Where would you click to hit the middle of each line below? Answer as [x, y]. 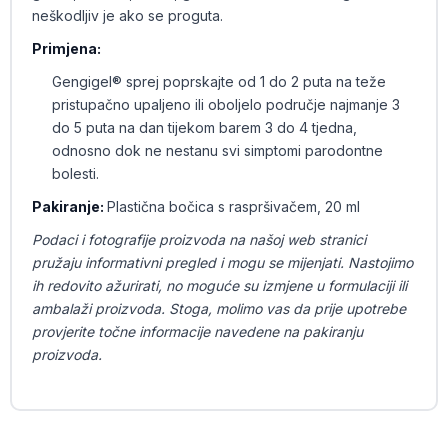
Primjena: [66, 48]
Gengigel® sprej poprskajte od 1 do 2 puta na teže [218, 81]
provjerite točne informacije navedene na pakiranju [197, 331]
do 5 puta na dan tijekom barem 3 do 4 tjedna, [204, 127]
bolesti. [75, 173]
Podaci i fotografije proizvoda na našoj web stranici [198, 239]
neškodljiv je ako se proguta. [127, 15]
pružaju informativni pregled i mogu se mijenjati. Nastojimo [222, 262]
